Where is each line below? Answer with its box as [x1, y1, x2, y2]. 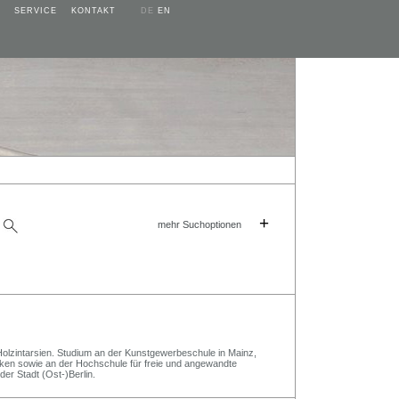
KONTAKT [71, 6, 116, 15]
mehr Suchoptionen [157, 219, 241, 231]
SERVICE [14, 6, 57, 15]
